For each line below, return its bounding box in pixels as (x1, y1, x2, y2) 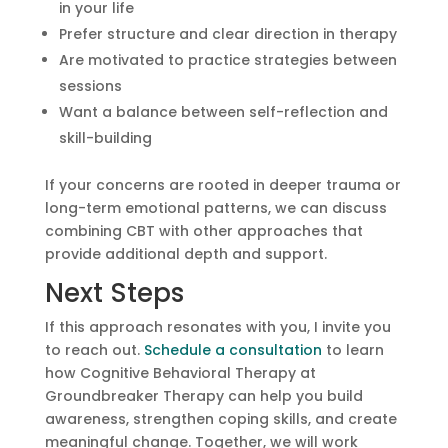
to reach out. (44, 339, 144, 360)
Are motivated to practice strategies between (58, 49, 397, 70)
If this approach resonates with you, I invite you (44, 316, 391, 337)
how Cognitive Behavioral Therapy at (44, 362, 316, 383)
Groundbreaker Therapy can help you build (44, 385, 363, 406)
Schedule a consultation (143, 339, 322, 360)
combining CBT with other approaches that (44, 220, 363, 241)
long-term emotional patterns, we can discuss (44, 197, 387, 218)
